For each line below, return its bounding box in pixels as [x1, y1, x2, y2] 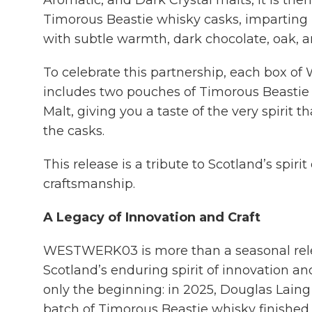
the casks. [43, 123, 104, 139]
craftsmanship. [43, 176, 135, 192]
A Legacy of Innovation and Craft [43, 210, 260, 225]
